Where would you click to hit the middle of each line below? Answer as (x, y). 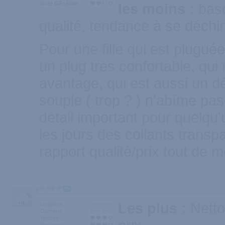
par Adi (46, 188)
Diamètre (51, 211)
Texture (49, 218)
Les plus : (154, 208)
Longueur (52, 204)
